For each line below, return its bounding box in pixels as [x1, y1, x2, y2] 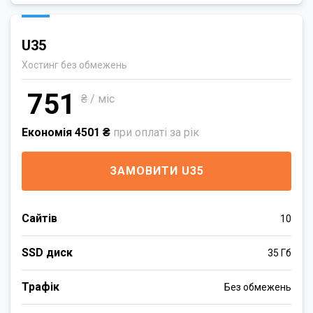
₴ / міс [81, 92, 115, 105]
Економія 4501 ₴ [22, 126, 110, 139]
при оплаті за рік [110, 126, 199, 139]
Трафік [22, 280, 59, 293]
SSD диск [22, 246, 73, 259]
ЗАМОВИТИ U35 [109, 164, 204, 177]
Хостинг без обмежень [22, 59, 127, 71]
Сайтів [22, 212, 57, 225]
